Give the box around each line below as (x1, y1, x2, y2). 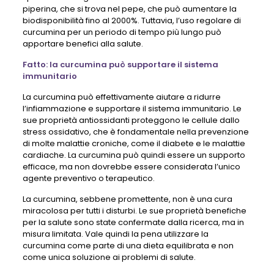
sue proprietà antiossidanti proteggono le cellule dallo (22, 114, 240, 126)
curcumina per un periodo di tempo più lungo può (22, 26, 221, 38)
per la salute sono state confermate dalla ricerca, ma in (22, 216, 244, 228)
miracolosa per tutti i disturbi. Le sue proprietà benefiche (22, 204, 246, 217)
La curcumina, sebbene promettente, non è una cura (22, 193, 232, 205)
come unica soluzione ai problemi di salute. (22, 251, 196, 263)
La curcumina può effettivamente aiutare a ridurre (22, 91, 221, 103)
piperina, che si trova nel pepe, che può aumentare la (22, 2, 237, 15)
